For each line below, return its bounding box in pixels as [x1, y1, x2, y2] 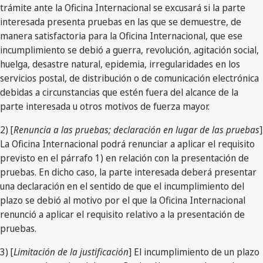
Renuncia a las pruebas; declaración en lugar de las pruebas [14, 123, 259, 136]
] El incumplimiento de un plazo [129, 245, 259, 258]
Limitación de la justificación [14, 245, 129, 258]
